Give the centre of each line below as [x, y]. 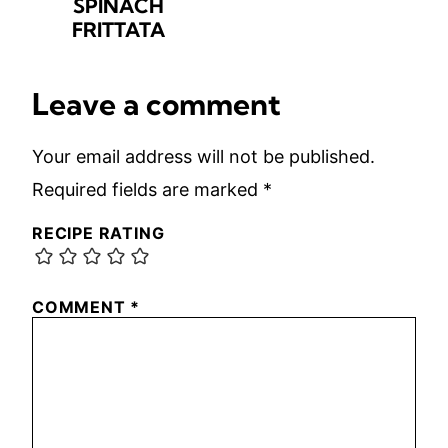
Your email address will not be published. [203, 156]
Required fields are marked [147, 189]
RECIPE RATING [98, 233]
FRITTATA [118, 29]
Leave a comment [156, 104]
